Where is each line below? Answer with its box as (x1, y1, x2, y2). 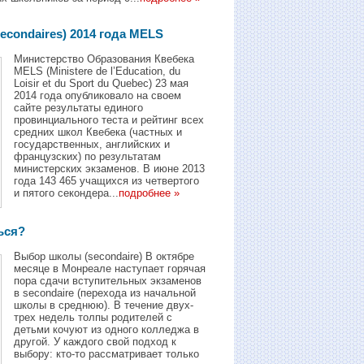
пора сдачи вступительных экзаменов (14, 274, 201, 287)
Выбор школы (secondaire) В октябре (14, 249, 194, 262)
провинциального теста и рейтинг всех (14, 113, 204, 126)
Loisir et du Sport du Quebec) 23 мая (14, 76, 188, 89)
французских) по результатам (14, 149, 161, 162)
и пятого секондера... (14, 186, 119, 199)
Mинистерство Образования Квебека (14, 52, 194, 65)
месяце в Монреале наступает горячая (14, 262, 206, 275)
